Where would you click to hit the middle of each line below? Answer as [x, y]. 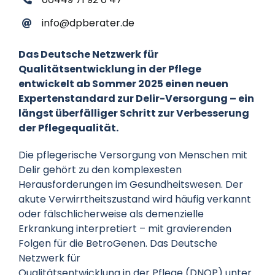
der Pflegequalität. [68, 128]
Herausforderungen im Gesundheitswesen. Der [130, 184]
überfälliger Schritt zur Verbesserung [152, 113]
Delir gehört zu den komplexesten [100, 169]
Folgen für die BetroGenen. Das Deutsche [118, 243]
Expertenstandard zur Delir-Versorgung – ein [136, 98]
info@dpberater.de [88, 23]
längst [37, 113]
